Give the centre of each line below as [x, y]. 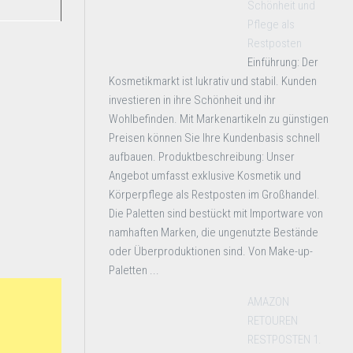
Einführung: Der [283, 62]
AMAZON [268, 302]
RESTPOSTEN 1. [284, 340]
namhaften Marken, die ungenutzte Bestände [214, 232]
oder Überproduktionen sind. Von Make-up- [211, 251]
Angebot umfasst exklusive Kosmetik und [205, 176]
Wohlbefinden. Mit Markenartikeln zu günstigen [219, 119]
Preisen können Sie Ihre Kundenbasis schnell [214, 138]
